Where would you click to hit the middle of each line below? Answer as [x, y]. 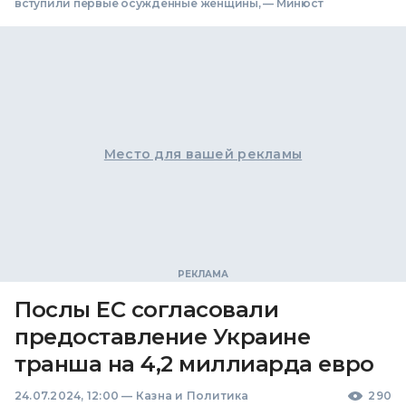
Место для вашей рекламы [203, 154]
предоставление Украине [163, 336]
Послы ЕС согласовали [147, 309]
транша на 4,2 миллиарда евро [194, 363]
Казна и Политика [192, 395]
